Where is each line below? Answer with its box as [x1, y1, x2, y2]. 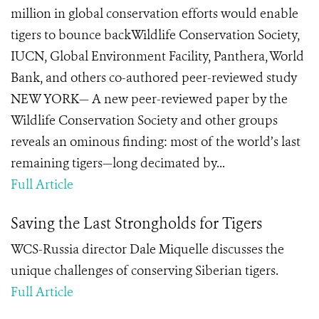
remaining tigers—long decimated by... [11, 155, 225, 172]
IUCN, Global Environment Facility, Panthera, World [11, 48, 304, 65]
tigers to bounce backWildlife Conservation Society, [11, 26, 300, 43]
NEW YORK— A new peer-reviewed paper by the [11, 90, 288, 108]
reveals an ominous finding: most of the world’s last [11, 133, 300, 150]
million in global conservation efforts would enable [11, 5, 298, 22]
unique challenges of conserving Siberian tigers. [11, 262, 278, 279]
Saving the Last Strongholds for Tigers [11, 214, 262, 234]
